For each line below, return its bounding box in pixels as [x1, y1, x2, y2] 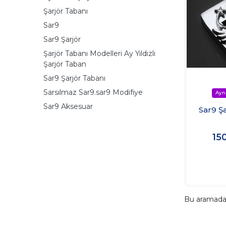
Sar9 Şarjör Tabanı [43, 73, 105, 83]
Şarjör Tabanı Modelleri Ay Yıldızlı [43, 48, 155, 58]
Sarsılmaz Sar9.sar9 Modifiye [43, 87, 143, 97]
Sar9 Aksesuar [43, 101, 93, 111]
